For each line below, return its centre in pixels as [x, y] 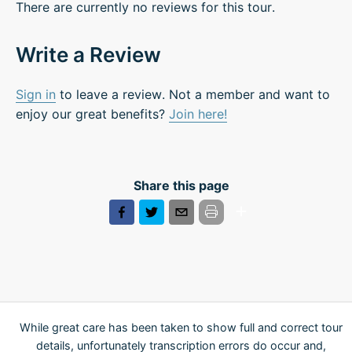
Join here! [198, 114]
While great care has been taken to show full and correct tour [181, 327]
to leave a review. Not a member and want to [193, 94]
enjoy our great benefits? [92, 114]
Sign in [36, 94]
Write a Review [88, 54]
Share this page [181, 185]
